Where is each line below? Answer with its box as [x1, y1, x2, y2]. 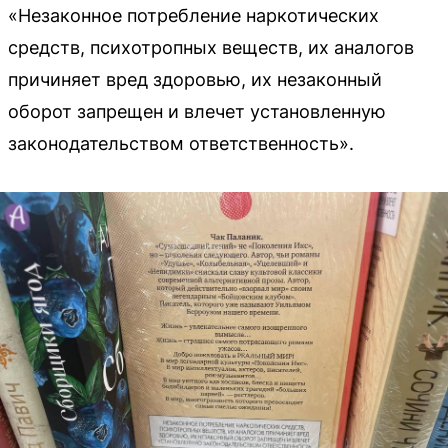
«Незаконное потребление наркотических [8, 5, 379, 26]
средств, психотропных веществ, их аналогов [8, 37, 414, 58]
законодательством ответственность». [8, 133, 354, 154]
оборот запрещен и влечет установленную [8, 101, 386, 122]
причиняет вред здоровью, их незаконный [8, 69, 382, 90]
